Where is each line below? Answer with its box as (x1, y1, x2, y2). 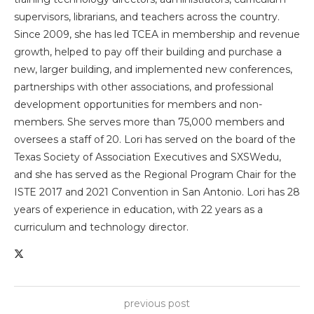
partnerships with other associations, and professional (14, 81, 273, 93)
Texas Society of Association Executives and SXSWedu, (14, 151, 281, 163)
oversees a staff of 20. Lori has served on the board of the (14, 133, 296, 146)
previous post (124, 297, 190, 310)
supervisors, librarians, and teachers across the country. (14, 11, 280, 23)
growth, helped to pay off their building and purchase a (14, 46, 282, 58)
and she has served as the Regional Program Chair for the (14, 168, 296, 181)
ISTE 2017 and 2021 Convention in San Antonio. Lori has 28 (14, 186, 300, 198)
